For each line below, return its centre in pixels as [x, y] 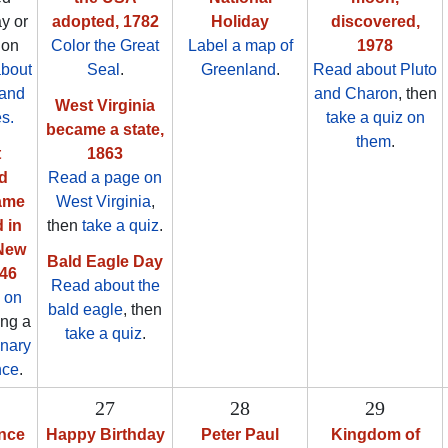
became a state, [105, 130]
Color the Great [105, 46]
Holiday [240, 22]
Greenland [238, 70]
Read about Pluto [375, 70]
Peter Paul [240, 435]
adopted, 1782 [105, 22]
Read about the [105, 286]
